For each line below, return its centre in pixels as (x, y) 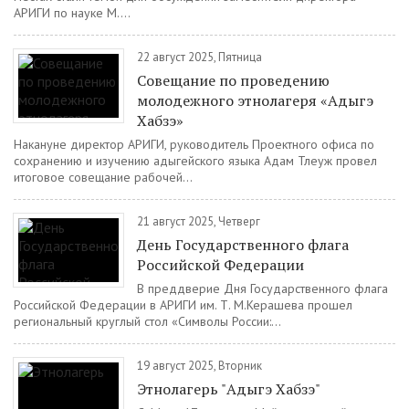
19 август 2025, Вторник (199, 366)
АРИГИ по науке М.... (72, 13)
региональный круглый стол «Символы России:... (147, 321)
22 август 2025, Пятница (199, 57)
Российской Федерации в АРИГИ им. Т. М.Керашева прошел (183, 305)
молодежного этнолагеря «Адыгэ (255, 100)
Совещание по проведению (233, 80)
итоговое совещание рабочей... (103, 177)
